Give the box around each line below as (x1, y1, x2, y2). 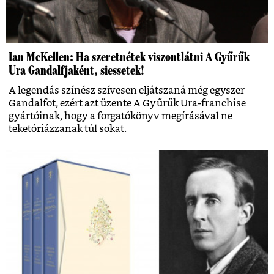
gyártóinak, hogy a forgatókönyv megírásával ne (9, 111, 232, 121)
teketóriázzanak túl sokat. (9, 124, 127, 134)
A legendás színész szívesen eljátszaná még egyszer (9, 85, 245, 95)
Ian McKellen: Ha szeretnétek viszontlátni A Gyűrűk (9, 50, 250, 64)
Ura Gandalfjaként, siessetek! (9, 63, 144, 77)
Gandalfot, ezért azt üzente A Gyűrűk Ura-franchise (9, 98, 246, 108)
